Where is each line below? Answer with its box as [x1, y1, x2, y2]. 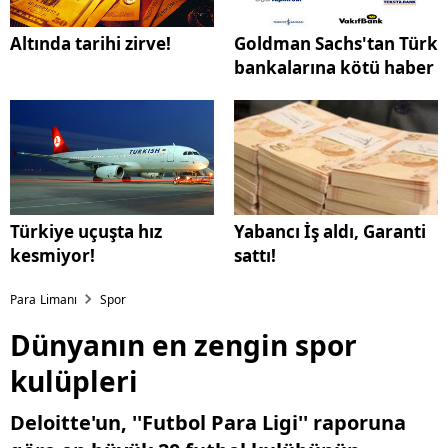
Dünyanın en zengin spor [10, 326, 357, 365]
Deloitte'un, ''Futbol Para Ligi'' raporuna [10, 409, 406, 437]
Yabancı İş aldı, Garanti [234, 220, 426, 244]
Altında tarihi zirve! [10, 32, 171, 56]
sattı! [234, 244, 276, 268]
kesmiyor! [10, 244, 95, 268]
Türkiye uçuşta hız [10, 220, 162, 244]
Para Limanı [10, 291, 78, 309]
